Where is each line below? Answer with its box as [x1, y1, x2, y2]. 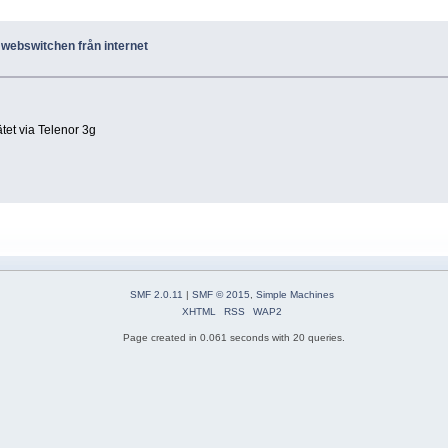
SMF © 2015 [191, 288, 250, 300]
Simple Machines [255, 288, 334, 300]
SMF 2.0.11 [129, 288, 183, 300]
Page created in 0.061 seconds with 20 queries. [123, 331, 345, 343]
